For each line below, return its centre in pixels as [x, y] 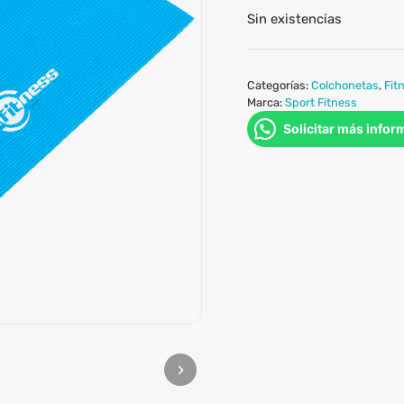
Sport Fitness [321, 103]
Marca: [266, 103]
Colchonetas [344, 86]
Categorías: [279, 86]
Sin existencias [294, 19]
